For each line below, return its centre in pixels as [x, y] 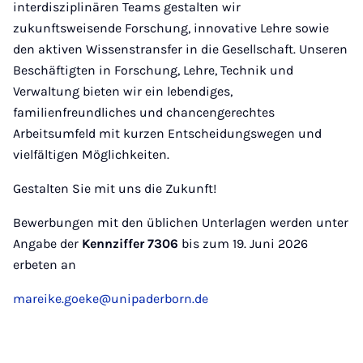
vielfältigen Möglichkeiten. [93, 155]
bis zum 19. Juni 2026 [243, 244]
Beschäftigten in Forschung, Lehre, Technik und [153, 70]
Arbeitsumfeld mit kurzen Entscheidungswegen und [167, 134]
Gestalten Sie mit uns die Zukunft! [115, 189]
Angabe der [47, 244]
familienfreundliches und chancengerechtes [144, 113]
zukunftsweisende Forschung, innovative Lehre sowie [171, 28]
